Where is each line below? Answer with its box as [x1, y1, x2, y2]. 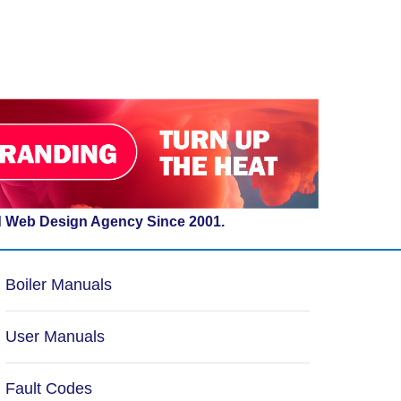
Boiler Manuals [5, 276, 112, 294]
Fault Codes [5, 380, 92, 397]
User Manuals [5, 328, 105, 346]
